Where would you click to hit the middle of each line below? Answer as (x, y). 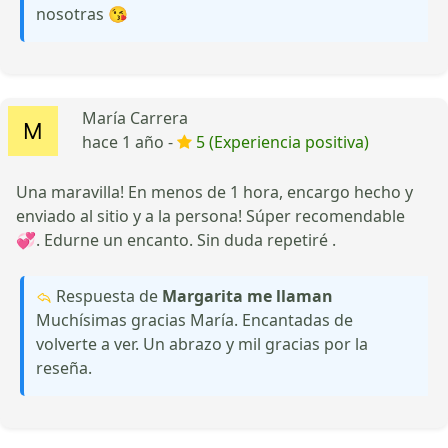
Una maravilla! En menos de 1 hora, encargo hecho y (214, 191)
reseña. (64, 367)
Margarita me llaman (247, 295)
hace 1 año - (129, 141)
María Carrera (135, 117)
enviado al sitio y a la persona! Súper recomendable (210, 215)
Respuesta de (107, 295)
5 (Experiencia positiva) (282, 141)
